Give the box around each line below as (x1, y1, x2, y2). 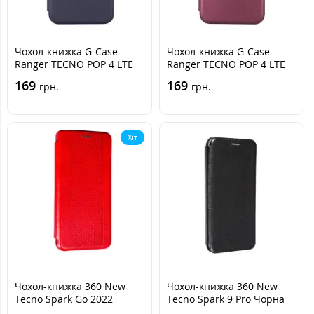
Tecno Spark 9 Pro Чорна (166, 292, 285, 306)
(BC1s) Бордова (166, 70, 239, 83)
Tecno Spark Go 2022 (15, 292, 113, 306)
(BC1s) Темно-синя (15, 70, 103, 83)
